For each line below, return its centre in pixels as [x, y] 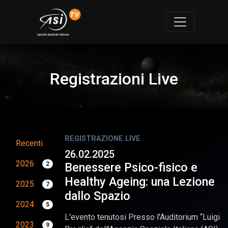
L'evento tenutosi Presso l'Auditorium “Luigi [142, 217]
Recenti [29, 143]
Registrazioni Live [114, 79]
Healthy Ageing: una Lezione [140, 181]
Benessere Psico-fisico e [131, 167]
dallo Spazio [97, 196]
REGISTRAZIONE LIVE [103, 138]
